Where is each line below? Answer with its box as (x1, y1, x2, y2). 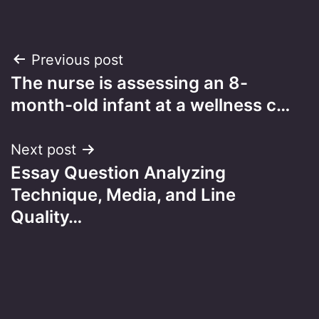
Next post (11, 140, 76, 158)
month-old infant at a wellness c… (11, 94, 290, 115)
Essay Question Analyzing (11, 162, 226, 183)
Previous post (31, 51, 123, 68)
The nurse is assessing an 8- (11, 72, 248, 93)
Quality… (11, 206, 82, 227)
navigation (10, 80, 135, 112)
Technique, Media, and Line (11, 184, 236, 205)
